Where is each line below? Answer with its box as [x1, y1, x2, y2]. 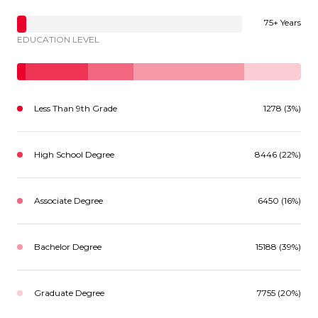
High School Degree [34, 148, 114, 160]
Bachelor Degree [34, 241, 102, 252]
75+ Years [264, 16, 301, 28]
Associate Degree [34, 194, 103, 206]
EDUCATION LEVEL [17, 33, 99, 45]
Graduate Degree [34, 287, 104, 298]
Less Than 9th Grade [34, 102, 117, 114]
